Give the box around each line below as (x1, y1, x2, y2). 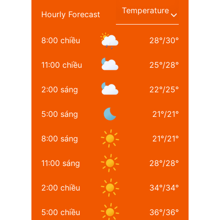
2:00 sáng (41, 84, 78, 95)
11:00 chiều (41, 60, 82, 70)
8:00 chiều (41, 35, 80, 46)
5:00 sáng (41, 109, 78, 119)
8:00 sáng (41, 134, 78, 144)
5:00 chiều (41, 207, 80, 218)
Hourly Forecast (41, 9, 100, 20)
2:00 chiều (41, 183, 80, 193)
